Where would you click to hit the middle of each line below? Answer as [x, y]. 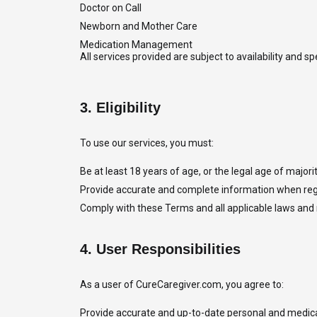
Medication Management [136, 45]
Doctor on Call [110, 8]
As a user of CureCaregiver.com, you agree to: [181, 284]
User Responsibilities [168, 249]
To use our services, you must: [146, 143]
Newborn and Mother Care [138, 26]
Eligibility [128, 108]
